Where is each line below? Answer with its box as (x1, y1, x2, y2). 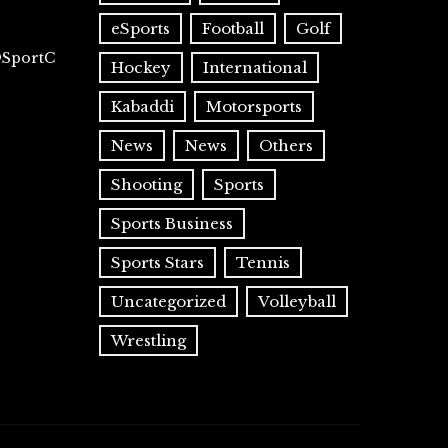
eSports (110, 19, 170, 38)
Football (201, 19, 264, 38)
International (202, 58, 307, 77)
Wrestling (110, 331, 186, 350)
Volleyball (257, 292, 336, 311)
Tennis (235, 253, 290, 272)
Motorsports (205, 97, 302, 116)
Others (258, 136, 313, 155)
